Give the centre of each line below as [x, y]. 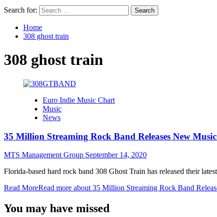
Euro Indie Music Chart [79, 100]
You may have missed [57, 209]
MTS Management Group [45, 155]
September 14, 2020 [116, 155]
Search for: [21, 10]
